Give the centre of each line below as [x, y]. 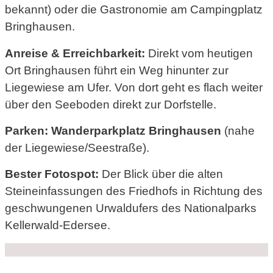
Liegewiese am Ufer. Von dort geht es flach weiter [134, 87]
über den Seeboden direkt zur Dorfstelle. [111, 104]
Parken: [27, 130]
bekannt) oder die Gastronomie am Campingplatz [134, 10]
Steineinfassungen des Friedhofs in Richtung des [134, 191]
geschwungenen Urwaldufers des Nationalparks [131, 208]
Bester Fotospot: [52, 174]
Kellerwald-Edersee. [58, 225]
